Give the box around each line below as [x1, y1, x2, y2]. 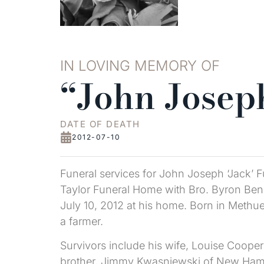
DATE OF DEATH [60, 118, 140, 130]
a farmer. [60, 215, 103, 227]
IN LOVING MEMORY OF [60, 57, 220, 74]
